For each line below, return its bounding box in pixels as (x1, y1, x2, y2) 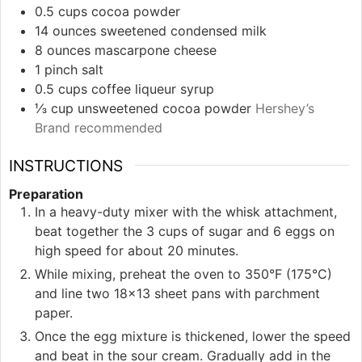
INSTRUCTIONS (9, 155, 123, 175)
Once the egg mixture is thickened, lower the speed (35, 327, 351, 344)
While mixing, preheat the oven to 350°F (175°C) (35, 265, 332, 282)
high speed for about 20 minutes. (35, 242, 238, 259)
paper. (35, 304, 73, 321)
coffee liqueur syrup (91, 80, 214, 97)
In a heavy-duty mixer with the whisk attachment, (35, 203, 337, 220)
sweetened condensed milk (100, 22, 267, 39)
